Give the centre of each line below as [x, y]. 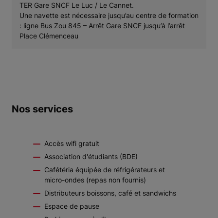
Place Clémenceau [49, 36]
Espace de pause [72, 206]
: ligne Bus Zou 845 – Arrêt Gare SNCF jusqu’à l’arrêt [102, 26]
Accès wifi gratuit [72, 144]
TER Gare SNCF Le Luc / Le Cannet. [77, 5]
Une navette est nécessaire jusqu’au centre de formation [109, 16]
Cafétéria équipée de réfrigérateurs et [105, 170]
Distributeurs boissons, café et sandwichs [110, 193]
